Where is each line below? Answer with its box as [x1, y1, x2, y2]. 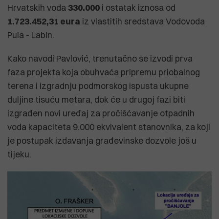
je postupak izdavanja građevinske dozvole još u [7, 135, 197, 146]
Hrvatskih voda [7, 2, 68, 13]
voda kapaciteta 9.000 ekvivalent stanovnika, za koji [7, 121, 210, 132]
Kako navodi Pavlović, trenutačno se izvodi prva [7, 53, 193, 64]
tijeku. [7, 149, 31, 159]
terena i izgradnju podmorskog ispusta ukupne [7, 80, 189, 91]
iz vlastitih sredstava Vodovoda [80, 16, 205, 26]
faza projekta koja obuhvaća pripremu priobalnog [7, 66, 200, 77]
